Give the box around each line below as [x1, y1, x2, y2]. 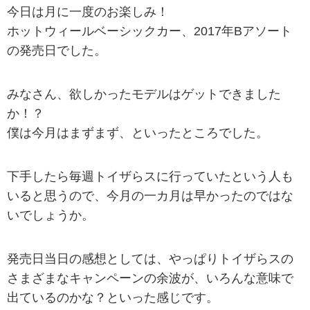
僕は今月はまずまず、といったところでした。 [7, 125, 268, 140]
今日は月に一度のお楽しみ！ [7, 4, 169, 19]
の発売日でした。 [7, 43, 107, 57]
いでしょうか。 [7, 208, 94, 223]
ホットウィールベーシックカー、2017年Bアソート [7, 24, 292, 38]
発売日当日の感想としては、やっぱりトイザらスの [7, 252, 293, 266]
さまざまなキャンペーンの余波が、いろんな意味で [7, 271, 293, 286]
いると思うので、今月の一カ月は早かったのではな [7, 189, 293, 203]
